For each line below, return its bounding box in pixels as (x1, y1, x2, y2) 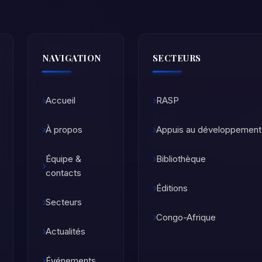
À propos (46, 124, 82, 136)
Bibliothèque (156, 153, 206, 165)
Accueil (46, 95, 75, 106)
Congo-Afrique (156, 212, 216, 223)
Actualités (46, 226, 85, 237)
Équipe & (46, 153, 81, 165)
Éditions (156, 182, 188, 194)
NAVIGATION (42, 52, 102, 64)
